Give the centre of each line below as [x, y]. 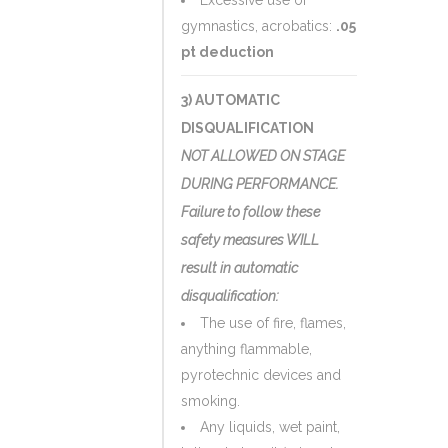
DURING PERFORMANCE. [260, 184]
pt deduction [227, 52]
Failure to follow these [250, 212]
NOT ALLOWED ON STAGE [263, 156]
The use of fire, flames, [273, 323]
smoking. [210, 401]
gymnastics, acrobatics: [258, 26]
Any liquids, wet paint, [270, 427]
